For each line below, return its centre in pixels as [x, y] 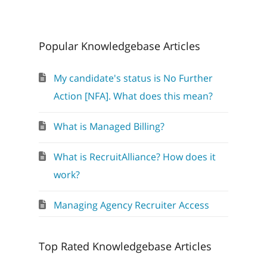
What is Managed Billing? [109, 126]
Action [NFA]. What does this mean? [133, 96]
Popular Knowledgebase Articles [119, 46]
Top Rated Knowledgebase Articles [125, 246]
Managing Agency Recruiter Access [131, 205]
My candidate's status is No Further [133, 78]
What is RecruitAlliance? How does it [134, 157]
